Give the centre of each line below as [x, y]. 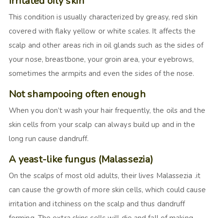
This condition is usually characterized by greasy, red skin [103, 17]
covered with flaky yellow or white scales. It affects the [102, 31]
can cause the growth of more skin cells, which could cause [107, 190]
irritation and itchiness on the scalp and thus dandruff [97, 204]
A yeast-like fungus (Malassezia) [81, 160]
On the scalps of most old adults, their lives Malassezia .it [104, 176]
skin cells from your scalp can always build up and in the [102, 125]
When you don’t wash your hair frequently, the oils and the [107, 111]
